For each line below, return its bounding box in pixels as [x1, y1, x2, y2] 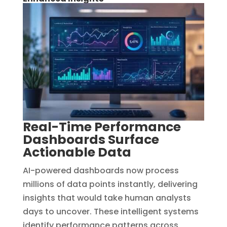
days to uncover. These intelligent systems [22, 205, 199, 217]
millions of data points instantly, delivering [22, 178, 198, 190]
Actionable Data [22, 143, 131, 161]
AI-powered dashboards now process [22, 164, 179, 176]
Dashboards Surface [22, 130, 159, 148]
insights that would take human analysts [22, 192, 191, 204]
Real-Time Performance [22, 118, 181, 136]
